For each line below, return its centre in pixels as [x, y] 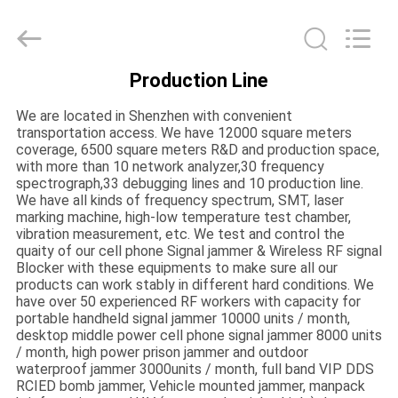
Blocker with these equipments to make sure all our [176, 267]
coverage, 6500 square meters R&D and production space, [197, 149]
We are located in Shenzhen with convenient [154, 115]
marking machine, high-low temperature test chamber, [183, 217]
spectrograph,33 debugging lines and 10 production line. [189, 183]
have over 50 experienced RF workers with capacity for [188, 301]
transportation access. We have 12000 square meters [183, 132]
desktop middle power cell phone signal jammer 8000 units [199, 335]
